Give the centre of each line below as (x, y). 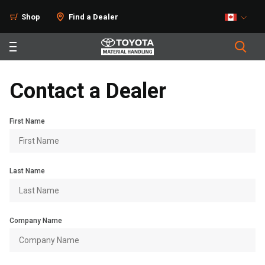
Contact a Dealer (88, 91)
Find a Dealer (93, 17)
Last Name (27, 171)
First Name (27, 121)
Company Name (36, 221)
